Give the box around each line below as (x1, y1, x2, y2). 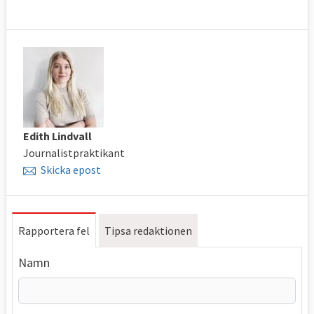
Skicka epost (41, 162, 101, 177)
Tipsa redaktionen (104, 223, 192, 238)
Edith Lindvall (23, 128, 92, 143)
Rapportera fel (18, 223, 90, 238)
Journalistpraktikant (23, 145, 125, 160)
